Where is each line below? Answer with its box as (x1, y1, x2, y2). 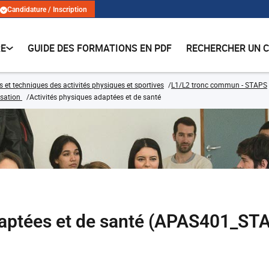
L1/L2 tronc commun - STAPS (171, 80, 267, 89)
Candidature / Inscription (7, 5, 87, 14)
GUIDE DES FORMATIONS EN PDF (28, 41, 172, 55)
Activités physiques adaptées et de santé (29, 92, 161, 101)
